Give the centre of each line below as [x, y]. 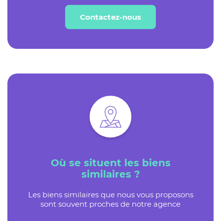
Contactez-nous [110, 17]
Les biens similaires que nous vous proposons [110, 195]
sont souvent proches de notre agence [110, 204]
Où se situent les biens [110, 163]
